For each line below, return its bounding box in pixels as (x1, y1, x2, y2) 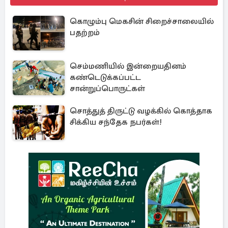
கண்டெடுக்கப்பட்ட (70, 72, 141, 82)
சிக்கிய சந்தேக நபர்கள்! (70, 117, 162, 127)
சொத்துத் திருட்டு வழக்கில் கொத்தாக (70, 105, 212, 116)
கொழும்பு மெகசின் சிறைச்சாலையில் (70, 16, 214, 26)
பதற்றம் (70, 27, 100, 38)
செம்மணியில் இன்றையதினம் (70, 61, 186, 71)
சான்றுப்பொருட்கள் (70, 83, 145, 94)
